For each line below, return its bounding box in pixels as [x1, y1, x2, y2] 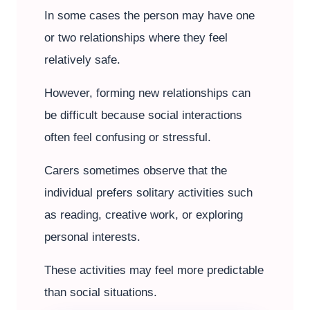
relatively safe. [44, 53, 120, 66]
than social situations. [44, 286, 157, 299]
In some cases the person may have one [44, 9, 255, 22]
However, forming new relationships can [44, 86, 250, 100]
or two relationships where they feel [44, 31, 228, 44]
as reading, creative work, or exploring [44, 208, 243, 221]
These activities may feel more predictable [44, 264, 264, 277]
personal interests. [44, 230, 140, 244]
